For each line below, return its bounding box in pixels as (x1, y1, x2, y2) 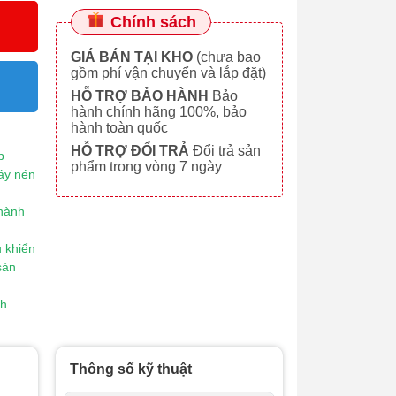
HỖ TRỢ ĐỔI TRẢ (70, 143, 189, 158)
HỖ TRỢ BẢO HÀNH (70, 88, 209, 103)
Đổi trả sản (188, 143, 261, 158)
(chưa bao (192, 49, 261, 65)
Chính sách (105, 13, 196, 31)
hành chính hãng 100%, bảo (70, 104, 247, 119)
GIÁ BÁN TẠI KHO (70, 49, 193, 65)
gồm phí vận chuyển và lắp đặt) (70, 65, 266, 80)
